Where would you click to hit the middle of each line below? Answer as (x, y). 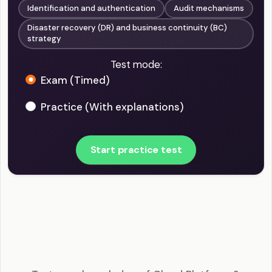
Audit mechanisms (209, 8)
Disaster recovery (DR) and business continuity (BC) (127, 28)
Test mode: (136, 64)
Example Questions (136, 253)
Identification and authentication (92, 8)
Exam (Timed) (75, 80)
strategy (45, 39)
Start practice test (136, 149)
